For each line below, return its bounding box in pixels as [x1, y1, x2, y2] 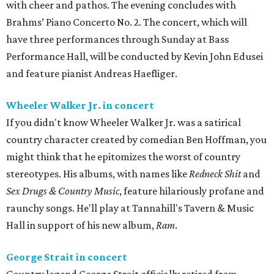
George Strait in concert [6, 251, 127, 264]
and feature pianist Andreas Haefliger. [6, 67, 177, 80]
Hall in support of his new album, [6, 219, 156, 232]
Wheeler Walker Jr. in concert [6, 99, 154, 112]
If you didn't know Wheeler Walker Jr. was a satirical [6, 116, 241, 129]
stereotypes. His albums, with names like [6, 168, 189, 180]
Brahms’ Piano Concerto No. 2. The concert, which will [6, 16, 247, 29]
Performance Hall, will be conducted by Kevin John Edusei [6, 50, 263, 63]
